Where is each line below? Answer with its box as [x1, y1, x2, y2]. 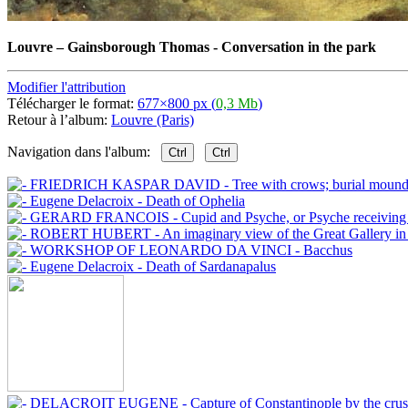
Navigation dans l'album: [7, 143, 161, 159]
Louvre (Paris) [111, 111, 194, 127]
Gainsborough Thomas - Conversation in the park [67, 38, 376, 55]
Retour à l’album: [7, 111, 111, 127]
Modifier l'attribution [7, 78, 126, 95]
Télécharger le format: [7, 95, 138, 111]
